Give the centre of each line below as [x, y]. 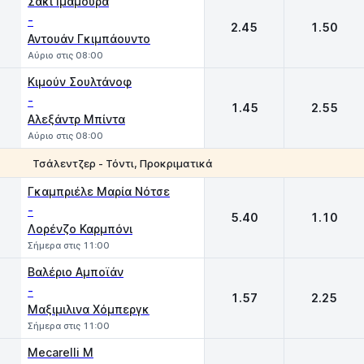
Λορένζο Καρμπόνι [80, 229]
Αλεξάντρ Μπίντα [76, 119]
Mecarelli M [61, 352]
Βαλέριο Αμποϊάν [76, 272]
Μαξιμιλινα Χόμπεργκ [89, 309]
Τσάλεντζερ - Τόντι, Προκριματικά [123, 163]
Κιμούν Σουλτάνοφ [80, 82]
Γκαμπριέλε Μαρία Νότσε [99, 191]
